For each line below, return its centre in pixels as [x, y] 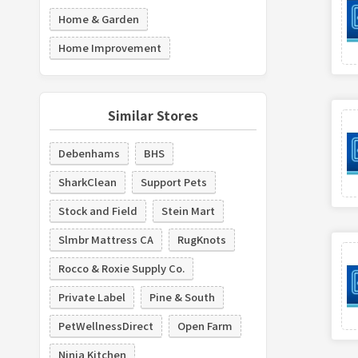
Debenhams [89, 153]
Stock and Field [97, 210]
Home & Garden [98, 18]
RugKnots [201, 239]
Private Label [91, 296]
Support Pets [173, 181]
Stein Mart [188, 210]
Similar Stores [153, 115]
